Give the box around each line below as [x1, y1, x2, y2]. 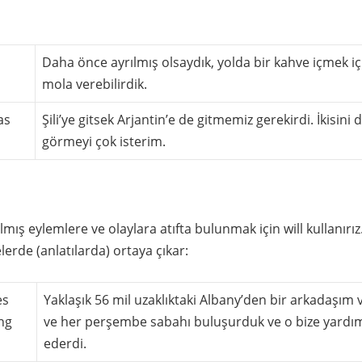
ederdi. [44, 334, 86, 352]
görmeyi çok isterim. [42, 132, 166, 150]
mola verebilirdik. [42, 74, 147, 93]
